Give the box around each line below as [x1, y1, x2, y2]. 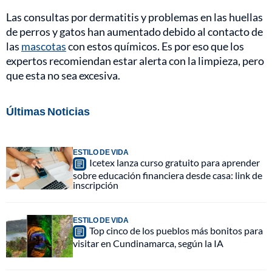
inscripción [73, 178, 118, 191]
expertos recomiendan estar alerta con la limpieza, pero [6, 53, 264, 67]
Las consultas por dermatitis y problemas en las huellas [6, 10, 263, 24]
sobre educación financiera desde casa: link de [73, 169, 262, 181]
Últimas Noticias [6, 104, 90, 118]
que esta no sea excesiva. [6, 68, 120, 82]
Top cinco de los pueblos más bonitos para [89, 224, 263, 236]
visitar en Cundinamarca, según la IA [73, 237, 223, 249]
